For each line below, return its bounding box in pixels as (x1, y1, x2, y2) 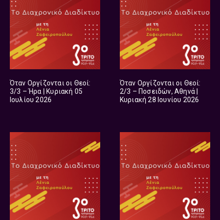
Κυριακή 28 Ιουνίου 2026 (119, 95, 199, 104)
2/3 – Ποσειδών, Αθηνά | (119, 87, 198, 95)
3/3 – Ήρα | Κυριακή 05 (9, 87, 83, 95)
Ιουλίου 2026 (9, 95, 52, 104)
